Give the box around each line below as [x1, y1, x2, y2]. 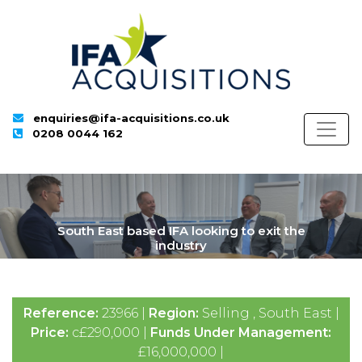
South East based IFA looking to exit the [57, 223, 305, 238]
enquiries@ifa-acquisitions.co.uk [33, 112, 230, 124]
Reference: [23, 305, 102, 321]
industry [155, 238, 207, 253]
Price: [31, 325, 72, 340]
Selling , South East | [201, 305, 339, 321]
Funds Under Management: [150, 325, 331, 340]
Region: [148, 305, 202, 321]
